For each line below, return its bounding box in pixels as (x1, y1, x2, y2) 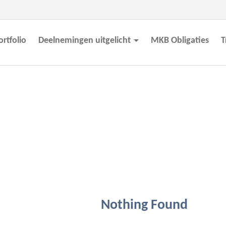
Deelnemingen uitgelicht (38, 36, 133, 45)
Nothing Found (101, 198, 188, 212)
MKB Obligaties (150, 36, 209, 45)
